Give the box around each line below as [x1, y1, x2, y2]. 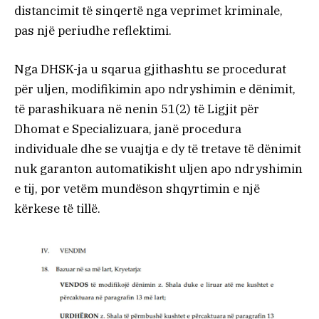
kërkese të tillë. [14, 200, 100, 216]
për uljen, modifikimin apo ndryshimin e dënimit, [14, 80, 296, 97]
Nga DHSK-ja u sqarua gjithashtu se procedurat [14, 61, 286, 77]
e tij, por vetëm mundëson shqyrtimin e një [14, 180, 260, 197]
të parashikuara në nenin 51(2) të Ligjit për [14, 100, 259, 117]
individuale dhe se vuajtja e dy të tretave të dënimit [14, 140, 301, 157]
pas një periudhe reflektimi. [14, 22, 172, 38]
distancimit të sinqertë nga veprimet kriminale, [14, 2, 283, 19]
